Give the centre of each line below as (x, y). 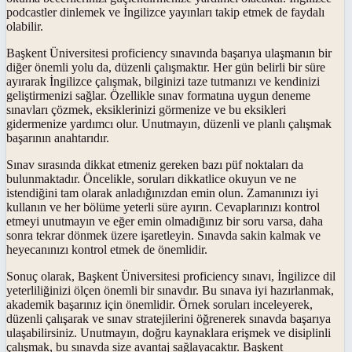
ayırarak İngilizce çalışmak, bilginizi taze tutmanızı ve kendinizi (163, 81)
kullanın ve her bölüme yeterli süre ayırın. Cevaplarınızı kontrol (163, 207)
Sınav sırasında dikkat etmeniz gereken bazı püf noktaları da (155, 164)
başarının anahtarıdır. (58, 137)
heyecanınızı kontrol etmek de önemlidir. (107, 249)
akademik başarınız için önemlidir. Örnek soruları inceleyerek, (159, 304)
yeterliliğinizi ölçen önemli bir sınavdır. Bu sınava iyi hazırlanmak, (170, 290)
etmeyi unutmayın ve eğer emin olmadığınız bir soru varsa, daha (165, 221)
